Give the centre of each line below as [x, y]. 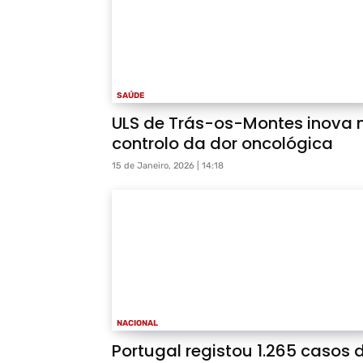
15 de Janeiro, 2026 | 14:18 [168, 166]
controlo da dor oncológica [222, 144]
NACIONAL [137, 324]
